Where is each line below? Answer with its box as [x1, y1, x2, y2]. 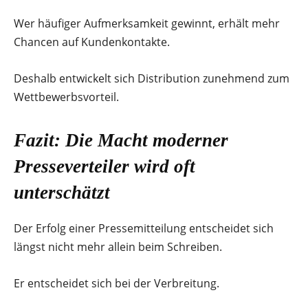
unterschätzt [14, 181, 110, 203]
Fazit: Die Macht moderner [14, 129, 228, 151]
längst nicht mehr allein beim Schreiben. [14, 239, 222, 254]
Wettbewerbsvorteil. [14, 89, 119, 104]
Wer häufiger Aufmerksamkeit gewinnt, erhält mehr [14, 15, 280, 31]
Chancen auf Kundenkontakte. [14, 34, 170, 49]
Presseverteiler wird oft [14, 155, 195, 177]
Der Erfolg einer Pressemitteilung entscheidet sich [14, 220, 274, 236]
